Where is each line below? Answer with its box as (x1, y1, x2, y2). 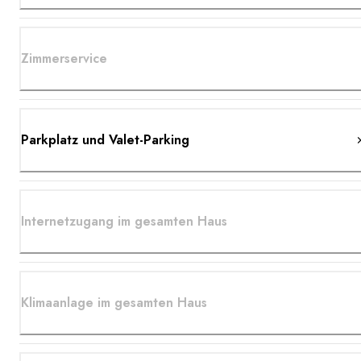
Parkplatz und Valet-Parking (21, 130, 189, 149)
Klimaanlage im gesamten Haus (21, 293, 207, 312)
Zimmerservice (21, 48, 107, 68)
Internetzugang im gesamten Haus (21, 211, 227, 230)
